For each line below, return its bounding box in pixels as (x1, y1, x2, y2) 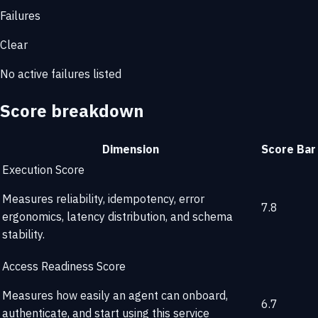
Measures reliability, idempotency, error (2, 192, 204, 207)
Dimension (102, 142, 159, 157)
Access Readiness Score (2, 259, 126, 274)
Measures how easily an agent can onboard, (2, 288, 228, 303)
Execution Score (2, 163, 84, 177)
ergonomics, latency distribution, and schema (2, 209, 233, 224)
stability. (2, 227, 45, 242)
